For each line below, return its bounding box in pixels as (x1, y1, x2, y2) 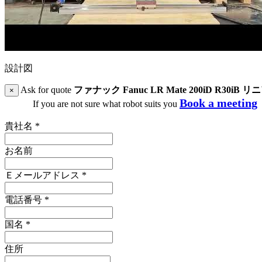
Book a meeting (180, 96, 257, 110)
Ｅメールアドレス (5, 170, 82, 181)
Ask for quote (19, 85, 74, 95)
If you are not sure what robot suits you (33, 99, 180, 109)
